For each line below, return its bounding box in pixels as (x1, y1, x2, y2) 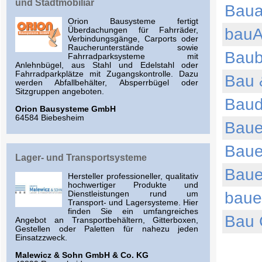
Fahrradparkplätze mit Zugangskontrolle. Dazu (15, 70, 199, 79)
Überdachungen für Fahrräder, (68, 26, 199, 35)
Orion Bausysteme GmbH (15, 105, 116, 114)
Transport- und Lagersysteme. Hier (68, 198, 199, 208)
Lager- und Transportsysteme (15, 152, 147, 163)
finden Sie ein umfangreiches (68, 207, 199, 216)
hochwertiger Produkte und (68, 181, 199, 190)
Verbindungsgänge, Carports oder (68, 35, 199, 44)
